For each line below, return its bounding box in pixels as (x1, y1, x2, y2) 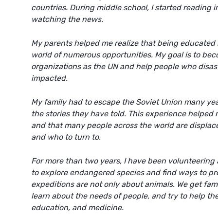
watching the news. (31, 15, 103, 24)
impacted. (31, 73, 68, 83)
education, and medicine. (31, 203, 126, 212)
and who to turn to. (31, 132, 103, 142)
